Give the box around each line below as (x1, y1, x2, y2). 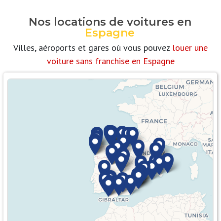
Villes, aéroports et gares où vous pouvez (13, 42, 172, 54)
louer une (172, 42, 208, 54)
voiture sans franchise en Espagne (46, 55, 175, 67)
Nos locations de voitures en (28, 15, 191, 29)
